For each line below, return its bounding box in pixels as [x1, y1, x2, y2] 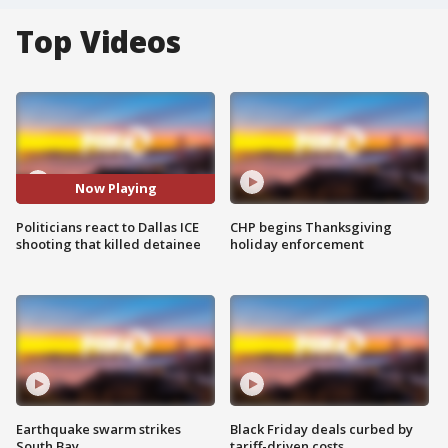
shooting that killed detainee [16, 234, 201, 253]
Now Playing [74, 179, 157, 198]
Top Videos [16, 21, 181, 62]
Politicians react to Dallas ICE [16, 217, 199, 236]
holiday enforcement [230, 234, 364, 253]
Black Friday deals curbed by [230, 420, 413, 439]
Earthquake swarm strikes [16, 420, 181, 439]
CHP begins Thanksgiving [230, 217, 392, 236]
